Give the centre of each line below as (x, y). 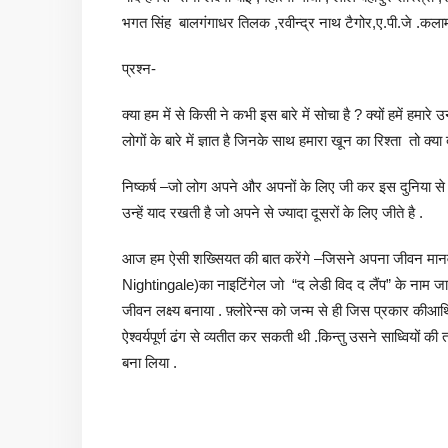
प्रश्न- (139, 69)
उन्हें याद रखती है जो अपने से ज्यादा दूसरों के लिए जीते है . (272, 213)
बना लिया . (149, 363)
